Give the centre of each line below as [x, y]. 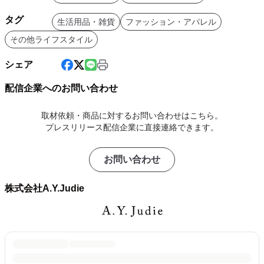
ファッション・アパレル [171, 22]
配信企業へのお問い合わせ [61, 88]
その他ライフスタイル [51, 39]
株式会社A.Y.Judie [44, 188]
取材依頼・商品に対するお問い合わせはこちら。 [132, 115]
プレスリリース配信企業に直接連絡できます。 [132, 127]
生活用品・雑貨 [86, 22]
